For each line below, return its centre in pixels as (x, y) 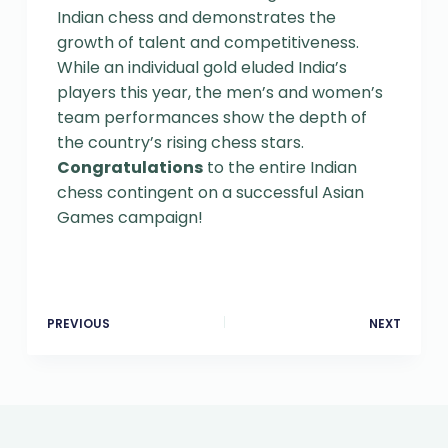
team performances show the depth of (211, 117)
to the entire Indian (279, 167)
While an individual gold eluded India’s (201, 67)
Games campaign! (129, 217)
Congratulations (129, 167)
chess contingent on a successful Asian (210, 192)
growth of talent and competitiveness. (207, 42)
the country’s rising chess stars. (180, 142)
